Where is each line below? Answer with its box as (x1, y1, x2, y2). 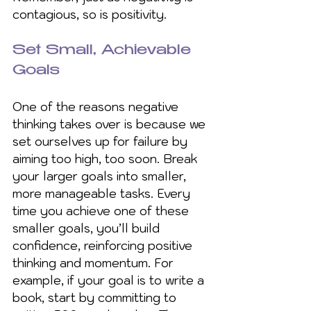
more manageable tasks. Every (12, 185, 194, 201)
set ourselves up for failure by (12, 133, 191, 149)
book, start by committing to (12, 289, 180, 305)
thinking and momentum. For (12, 255, 177, 271)
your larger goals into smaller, (12, 168, 190, 184)
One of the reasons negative (12, 99, 182, 115)
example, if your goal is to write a (12, 272, 208, 288)
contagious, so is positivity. (12, 6, 167, 22)
